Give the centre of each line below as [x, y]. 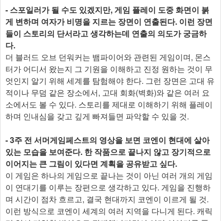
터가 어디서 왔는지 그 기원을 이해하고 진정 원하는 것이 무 [109, 69]
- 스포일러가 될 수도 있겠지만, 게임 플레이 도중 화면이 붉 [107, 9]
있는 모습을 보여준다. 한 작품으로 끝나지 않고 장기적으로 [108, 151]
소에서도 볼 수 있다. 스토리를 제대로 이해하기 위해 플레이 [109, 104]
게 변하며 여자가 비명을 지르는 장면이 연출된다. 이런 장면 [109, 21]
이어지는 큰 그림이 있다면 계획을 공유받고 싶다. [91, 163]
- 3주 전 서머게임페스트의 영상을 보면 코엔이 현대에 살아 [108, 140]
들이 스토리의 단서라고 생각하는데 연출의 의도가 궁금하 [106, 33]
